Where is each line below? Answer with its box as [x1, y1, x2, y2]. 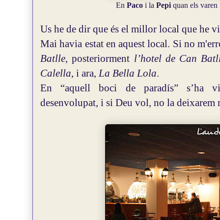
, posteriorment [65, 53, 134, 64]
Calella [40, 67, 71, 79]
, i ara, [71, 67, 99, 79]
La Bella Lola [99, 67, 157, 79]
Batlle [40, 53, 65, 64]
